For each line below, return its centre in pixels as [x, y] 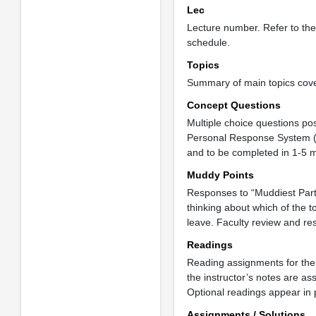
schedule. [208, 42]
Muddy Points [220, 175]
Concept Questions [233, 105]
